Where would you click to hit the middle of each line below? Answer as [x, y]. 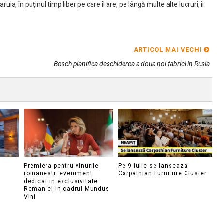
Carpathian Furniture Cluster [162, 173]
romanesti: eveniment [58, 173]
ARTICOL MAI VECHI [169, 50]
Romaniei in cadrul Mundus [67, 189]
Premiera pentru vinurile [61, 165]
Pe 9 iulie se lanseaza [153, 165]
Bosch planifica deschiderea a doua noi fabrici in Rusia [132, 64]
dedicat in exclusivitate [61, 181]
